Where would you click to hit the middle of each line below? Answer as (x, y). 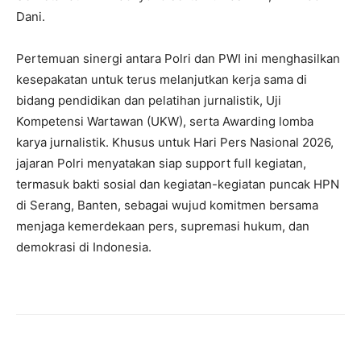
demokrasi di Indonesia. (84, 247)
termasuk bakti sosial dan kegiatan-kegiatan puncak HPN (178, 184)
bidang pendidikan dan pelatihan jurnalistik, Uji (149, 100)
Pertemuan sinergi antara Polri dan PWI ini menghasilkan (178, 58)
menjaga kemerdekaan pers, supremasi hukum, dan (163, 226)
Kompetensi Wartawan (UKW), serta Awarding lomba (165, 121)
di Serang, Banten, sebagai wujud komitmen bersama (167, 205)
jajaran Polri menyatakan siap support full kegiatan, (161, 163)
